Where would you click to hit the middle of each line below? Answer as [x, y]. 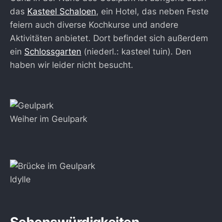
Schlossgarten [53, 52]
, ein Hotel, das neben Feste [152, 12]
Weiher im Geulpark [49, 119]
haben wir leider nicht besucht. [72, 65]
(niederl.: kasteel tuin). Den [136, 52]
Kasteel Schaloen [62, 12]
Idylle [20, 179]
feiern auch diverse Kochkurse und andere [94, 25]
